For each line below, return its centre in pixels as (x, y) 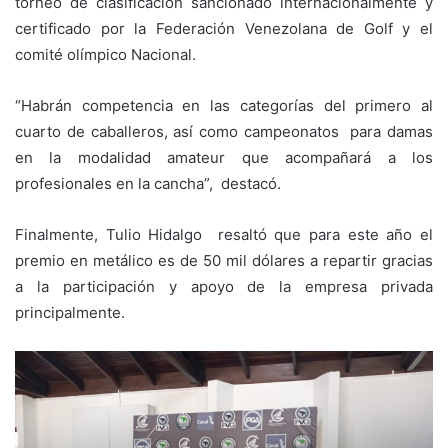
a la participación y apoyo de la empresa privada (224, 287)
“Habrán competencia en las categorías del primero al (224, 106)
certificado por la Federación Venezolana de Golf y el (224, 29)
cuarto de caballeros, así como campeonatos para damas (224, 132)
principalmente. (70, 313)
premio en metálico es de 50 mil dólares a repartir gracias (224, 261)
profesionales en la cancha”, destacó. (148, 184)
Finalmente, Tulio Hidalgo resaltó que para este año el (224, 235)
